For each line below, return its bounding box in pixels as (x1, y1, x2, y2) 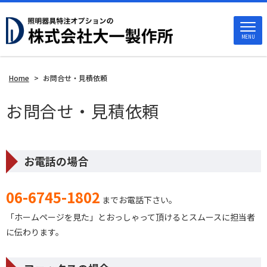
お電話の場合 (24, 153, 89, 169)
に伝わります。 (6, 226, 64, 238)
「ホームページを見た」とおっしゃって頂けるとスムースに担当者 (6, 211, 255, 223)
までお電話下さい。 (100, 194, 177, 206)
